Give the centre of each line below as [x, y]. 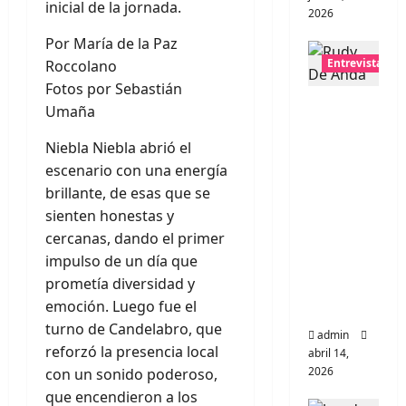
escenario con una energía [136, 170]
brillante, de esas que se [128, 193]
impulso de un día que [121, 261]
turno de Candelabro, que [134, 329]
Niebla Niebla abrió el [118, 148]
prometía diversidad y [120, 284]
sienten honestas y [110, 216]
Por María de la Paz [111, 43]
